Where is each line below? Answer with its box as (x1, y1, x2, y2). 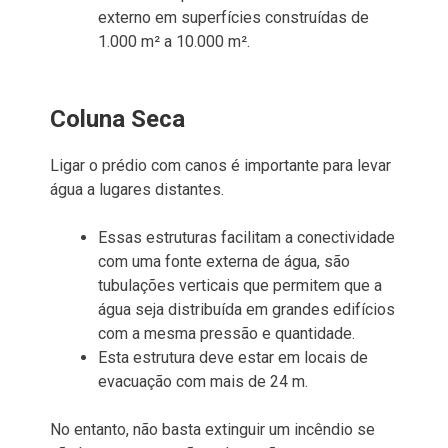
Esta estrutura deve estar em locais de (98, 347, 368, 367)
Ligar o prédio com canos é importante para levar (50, 155, 391, 175)
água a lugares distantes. (50, 179, 224, 199)
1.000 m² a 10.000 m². (98, 31, 250, 51)
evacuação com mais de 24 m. (98, 371, 308, 391)
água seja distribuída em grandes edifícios (98, 299, 395, 319)
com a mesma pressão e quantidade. (98, 323, 355, 343)
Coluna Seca (50, 104, 185, 133)
